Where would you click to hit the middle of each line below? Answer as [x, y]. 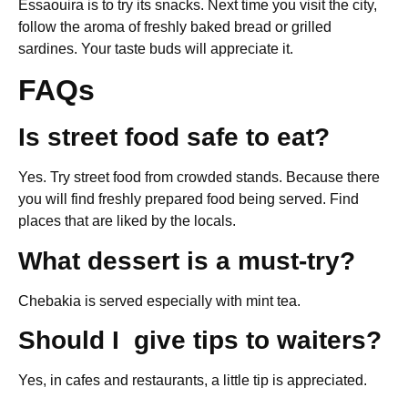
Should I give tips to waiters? [200, 341]
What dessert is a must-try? [187, 260]
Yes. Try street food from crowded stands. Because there [199, 178]
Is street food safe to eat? [174, 138]
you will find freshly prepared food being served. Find [189, 199]
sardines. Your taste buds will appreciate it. [156, 48]
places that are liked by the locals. [127, 221]
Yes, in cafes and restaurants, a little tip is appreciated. [193, 381]
